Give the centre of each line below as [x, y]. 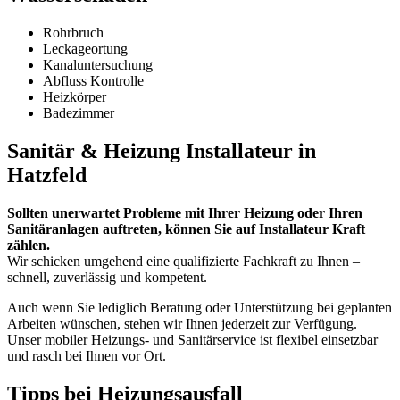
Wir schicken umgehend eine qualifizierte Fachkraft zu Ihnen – [183, 262]
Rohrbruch [73, 33]
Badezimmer [79, 113]
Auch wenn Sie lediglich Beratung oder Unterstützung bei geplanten [200, 308]
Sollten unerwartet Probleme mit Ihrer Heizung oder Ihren [185, 213]
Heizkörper [75, 97]
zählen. [29, 246]
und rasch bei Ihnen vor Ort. [87, 356]
